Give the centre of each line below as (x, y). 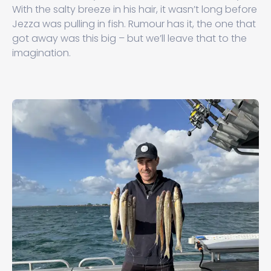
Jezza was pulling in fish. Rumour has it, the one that (134, 24)
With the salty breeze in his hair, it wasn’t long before (135, 9)
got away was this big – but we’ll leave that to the (129, 38)
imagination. (41, 53)
